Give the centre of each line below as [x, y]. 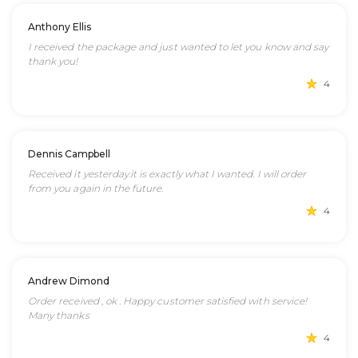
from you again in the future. [96, 188]
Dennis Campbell [69, 154]
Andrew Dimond [69, 281]
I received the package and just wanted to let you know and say [179, 47]
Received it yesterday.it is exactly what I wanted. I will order [167, 174]
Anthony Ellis [60, 27]
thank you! [53, 61]
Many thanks [59, 315]
